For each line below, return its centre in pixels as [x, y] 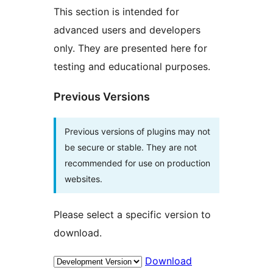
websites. [83, 179]
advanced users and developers [127, 30]
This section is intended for [116, 11]
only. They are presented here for [130, 48]
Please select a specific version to [132, 214]
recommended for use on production [137, 163]
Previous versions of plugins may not [137, 131]
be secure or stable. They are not [131, 147]
